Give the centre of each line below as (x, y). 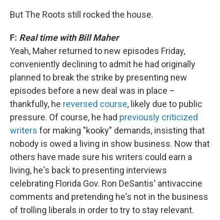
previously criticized (159, 117)
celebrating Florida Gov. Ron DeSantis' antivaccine (106, 183)
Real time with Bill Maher (69, 38)
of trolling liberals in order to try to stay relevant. (102, 210)
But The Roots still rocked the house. (82, 14)
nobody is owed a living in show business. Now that (110, 144)
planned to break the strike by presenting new (98, 77)
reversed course (94, 104)
